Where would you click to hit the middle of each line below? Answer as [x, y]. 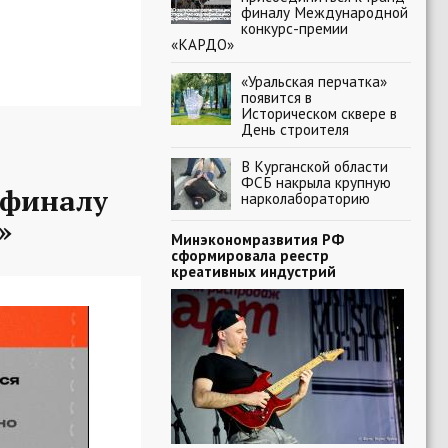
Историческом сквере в [319, 113]
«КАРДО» [202, 44]
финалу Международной [324, 12]
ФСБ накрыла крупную [316, 182]
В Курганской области [314, 166]
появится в [276, 97]
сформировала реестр [250, 255]
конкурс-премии [294, 28]
